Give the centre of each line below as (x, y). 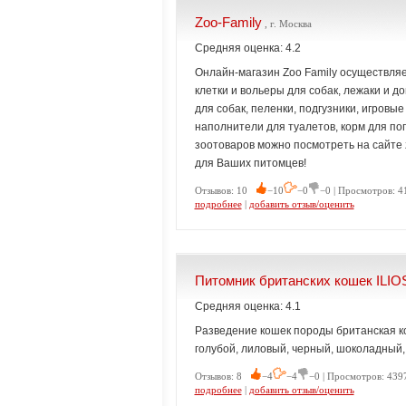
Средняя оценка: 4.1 (247, 306)
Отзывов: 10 (225, 190)
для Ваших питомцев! (250, 163)
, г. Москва (286, 24)
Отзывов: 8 (222, 376)
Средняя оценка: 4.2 (247, 48)
